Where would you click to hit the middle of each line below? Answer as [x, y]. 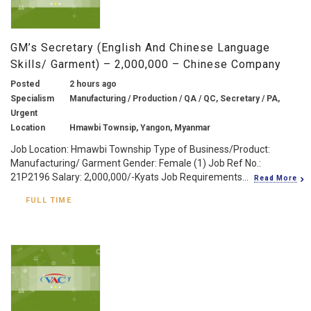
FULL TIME [49, 200]
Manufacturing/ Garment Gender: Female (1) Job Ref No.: [136, 163]
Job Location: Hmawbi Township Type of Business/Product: [140, 149]
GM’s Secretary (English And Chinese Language [140, 47]
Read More [276, 178]
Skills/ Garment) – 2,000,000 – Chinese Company [146, 64]
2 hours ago [93, 84]
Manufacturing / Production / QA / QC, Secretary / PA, [175, 98]
